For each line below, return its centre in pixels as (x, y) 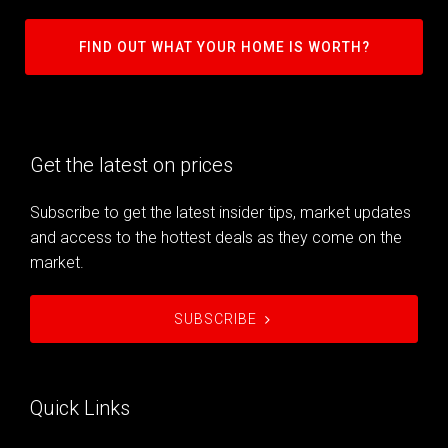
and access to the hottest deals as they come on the (216, 238)
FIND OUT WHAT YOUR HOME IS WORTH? (224, 47)
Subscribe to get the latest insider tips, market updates (220, 213)
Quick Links (80, 408)
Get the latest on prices (131, 165)
